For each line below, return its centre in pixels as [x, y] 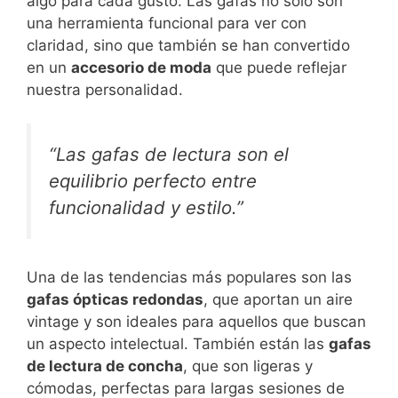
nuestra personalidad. [105, 89]
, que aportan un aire [278, 299]
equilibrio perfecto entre [153, 181]
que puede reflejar [279, 67]
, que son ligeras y [248, 366]
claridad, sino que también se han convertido [188, 45]
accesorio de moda [141, 67]
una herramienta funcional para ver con [167, 23]
